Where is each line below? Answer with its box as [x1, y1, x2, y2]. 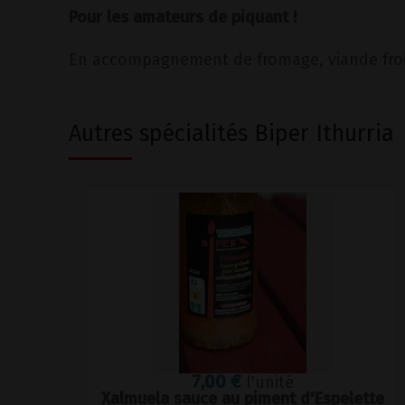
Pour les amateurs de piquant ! [69, 7, 297, 27]
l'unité [246, 372, 295, 392]
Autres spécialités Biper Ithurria [69, 119, 394, 147]
